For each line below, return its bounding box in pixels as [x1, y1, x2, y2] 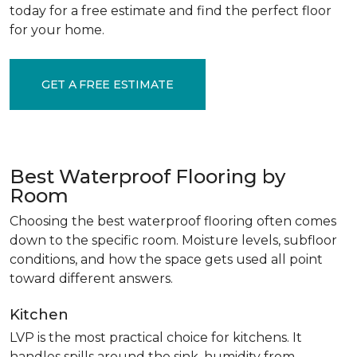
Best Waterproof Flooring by [10, 165, 285, 188]
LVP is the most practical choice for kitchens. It [10, 330, 302, 345]
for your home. [10, 22, 104, 37]
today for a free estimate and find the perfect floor [10, 3, 331, 18]
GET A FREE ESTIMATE [41, 76, 174, 92]
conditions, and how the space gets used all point [10, 252, 323, 267]
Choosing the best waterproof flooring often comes [10, 214, 336, 229]
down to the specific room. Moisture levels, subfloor [10, 233, 337, 248]
